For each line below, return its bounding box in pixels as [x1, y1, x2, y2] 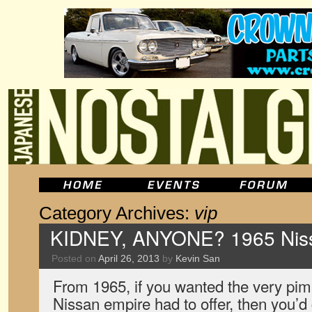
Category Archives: [39, 203, 194, 223]
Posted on [52, 253, 96, 264]
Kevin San [175, 253, 220, 264]
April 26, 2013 [98, 253, 159, 264]
